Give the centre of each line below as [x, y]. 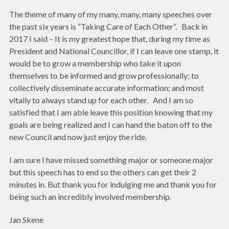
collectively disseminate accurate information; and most [107, 88]
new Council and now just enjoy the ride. [78, 137]
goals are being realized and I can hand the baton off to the [111, 125]
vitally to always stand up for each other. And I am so [101, 100]
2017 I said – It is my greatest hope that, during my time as [110, 39]
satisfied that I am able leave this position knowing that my [111, 112]
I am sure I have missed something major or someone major [111, 160]
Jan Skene [26, 219]
